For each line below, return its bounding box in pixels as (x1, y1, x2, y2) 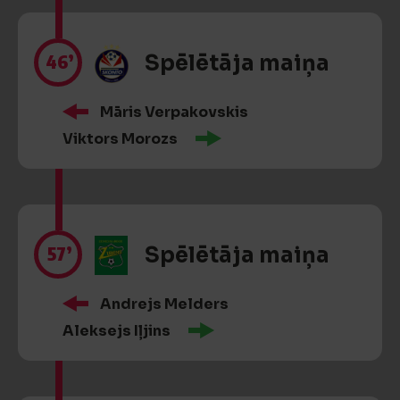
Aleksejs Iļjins (62, 321, 171, 340)
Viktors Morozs (62, 129, 178, 148)
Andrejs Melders (100, 295, 229, 313)
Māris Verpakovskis (100, 103, 248, 121)
